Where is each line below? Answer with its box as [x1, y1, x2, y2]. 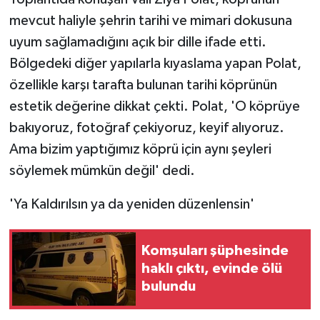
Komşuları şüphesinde [141, 244, 289, 258]
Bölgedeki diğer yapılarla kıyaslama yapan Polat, [9, 56, 301, 71]
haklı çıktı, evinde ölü [141, 261, 282, 276]
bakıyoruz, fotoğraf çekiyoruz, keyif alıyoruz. [9, 120, 284, 135]
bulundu [141, 279, 196, 294]
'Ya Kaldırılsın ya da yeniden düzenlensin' [9, 196, 254, 211]
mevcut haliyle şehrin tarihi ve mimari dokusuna [9, 13, 292, 28]
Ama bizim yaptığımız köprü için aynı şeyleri [9, 141, 271, 156]
